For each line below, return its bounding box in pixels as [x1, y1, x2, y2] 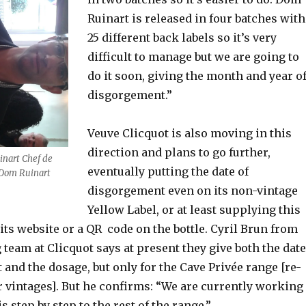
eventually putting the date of [87, 165, 249, 178]
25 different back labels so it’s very [87, 31, 277, 44]
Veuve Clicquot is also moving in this [87, 126, 292, 140]
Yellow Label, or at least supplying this [87, 203, 301, 217]
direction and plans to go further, [87, 145, 270, 159]
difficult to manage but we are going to [87, 50, 299, 64]
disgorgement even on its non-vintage [87, 184, 298, 197]
